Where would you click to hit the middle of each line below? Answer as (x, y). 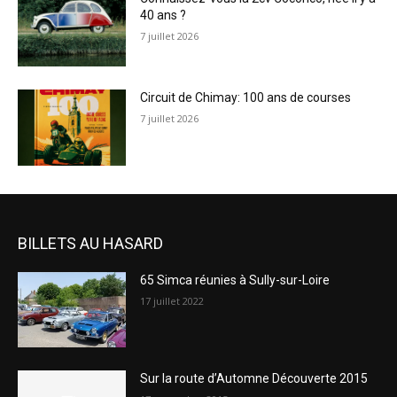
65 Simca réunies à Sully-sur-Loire (235, 280)
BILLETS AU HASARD (90, 243)
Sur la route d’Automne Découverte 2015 (254, 379)
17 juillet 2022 (172, 300)
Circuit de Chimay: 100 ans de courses (246, 98)
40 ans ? (163, 16)
